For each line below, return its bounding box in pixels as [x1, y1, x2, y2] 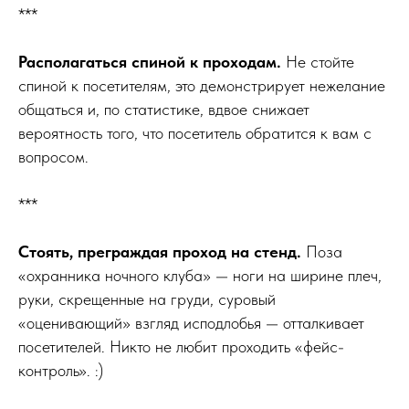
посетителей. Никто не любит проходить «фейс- [18, 336, 344, 356]
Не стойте [286, 51, 354, 71]
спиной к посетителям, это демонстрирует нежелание [18, 75, 385, 95]
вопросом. [18, 146, 89, 166]
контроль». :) [18, 360, 103, 380]
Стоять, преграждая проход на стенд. [18, 241, 306, 261]
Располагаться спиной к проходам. [18, 51, 286, 71]
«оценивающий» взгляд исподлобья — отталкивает [18, 312, 364, 332]
